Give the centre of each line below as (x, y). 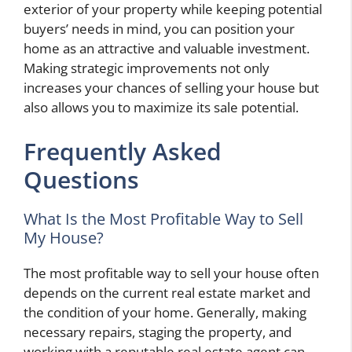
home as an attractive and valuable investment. (167, 49)
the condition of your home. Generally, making (165, 312)
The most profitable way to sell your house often (171, 273)
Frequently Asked (123, 151)
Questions (81, 179)
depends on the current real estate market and (167, 292)
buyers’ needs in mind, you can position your (159, 29)
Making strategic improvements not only (147, 68)
